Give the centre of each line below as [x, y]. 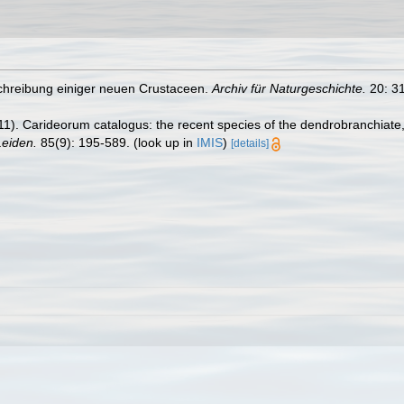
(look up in [163, 142]
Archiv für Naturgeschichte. [289, 88]
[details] [250, 143]
